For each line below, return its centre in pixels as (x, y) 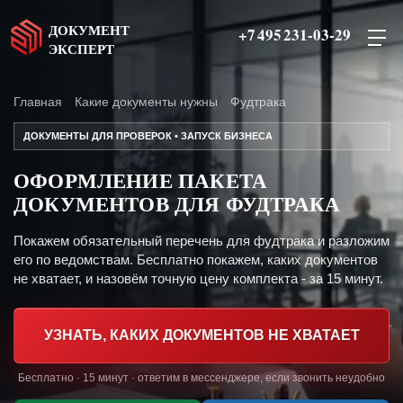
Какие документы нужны (146, 102)
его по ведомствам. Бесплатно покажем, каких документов (196, 260)
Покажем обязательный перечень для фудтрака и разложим (201, 241)
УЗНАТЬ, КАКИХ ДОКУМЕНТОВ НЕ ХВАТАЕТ (201, 335)
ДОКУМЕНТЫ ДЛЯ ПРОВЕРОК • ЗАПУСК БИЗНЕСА (148, 136)
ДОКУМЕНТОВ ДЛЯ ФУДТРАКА (177, 203)
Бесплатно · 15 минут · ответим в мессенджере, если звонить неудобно (201, 378)
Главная (38, 102)
